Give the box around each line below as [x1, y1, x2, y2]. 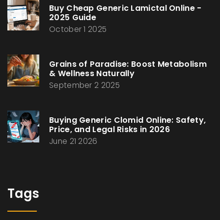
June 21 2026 [49, 136, 98, 147]
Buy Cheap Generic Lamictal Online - [49, 2, 202, 14]
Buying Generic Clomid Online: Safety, [49, 114, 206, 126]
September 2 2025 [49, 80, 120, 91]
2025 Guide [49, 12, 97, 24]
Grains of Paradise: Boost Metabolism [49, 58, 207, 70]
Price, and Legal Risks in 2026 [49, 124, 170, 136]
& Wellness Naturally [49, 68, 135, 80]
